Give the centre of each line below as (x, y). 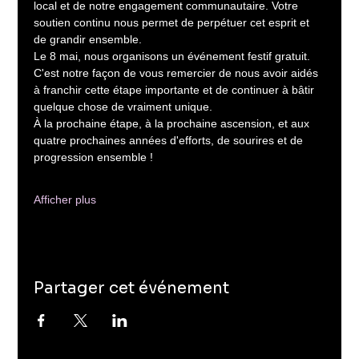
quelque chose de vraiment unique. (123, 107)
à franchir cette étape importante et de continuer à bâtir (176, 90)
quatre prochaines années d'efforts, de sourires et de (170, 141)
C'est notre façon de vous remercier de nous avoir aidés (178, 73)
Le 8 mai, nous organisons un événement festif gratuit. (174, 56)
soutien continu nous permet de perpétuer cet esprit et (173, 23)
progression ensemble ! (94, 157)
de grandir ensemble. (88, 40)
